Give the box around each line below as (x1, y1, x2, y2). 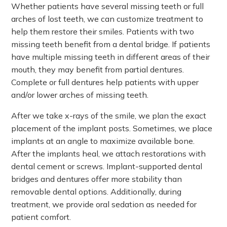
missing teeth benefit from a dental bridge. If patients (11, 39, 211, 49)
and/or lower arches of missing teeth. (11, 90, 151, 100)
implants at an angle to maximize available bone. (11, 136, 195, 146)
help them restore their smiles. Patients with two (11, 26, 195, 36)
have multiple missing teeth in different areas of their (11, 52, 210, 62)
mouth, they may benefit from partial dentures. (11, 64, 184, 74)
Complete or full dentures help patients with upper (11, 77, 199, 87)
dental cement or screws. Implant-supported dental (11, 161, 203, 171)
